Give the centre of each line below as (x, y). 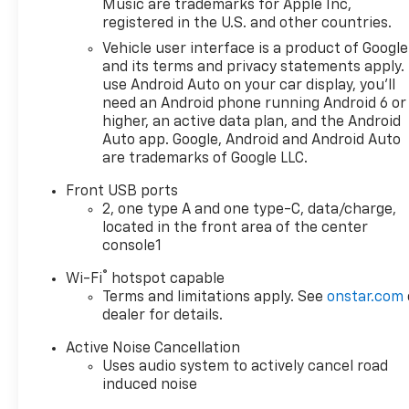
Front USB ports (122, 192)
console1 (132, 247)
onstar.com (366, 298)
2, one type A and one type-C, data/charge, (250, 210)
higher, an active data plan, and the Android (252, 123)
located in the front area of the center (236, 229)
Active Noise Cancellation (153, 349)
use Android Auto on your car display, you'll (249, 86)
